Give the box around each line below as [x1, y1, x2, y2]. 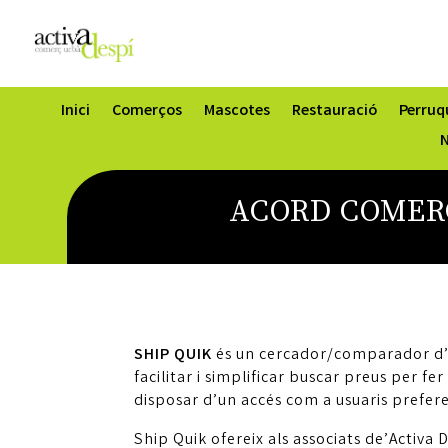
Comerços [111, 100, 182, 123]
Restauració [291, 100, 377, 123]
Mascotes [203, 100, 270, 123]
